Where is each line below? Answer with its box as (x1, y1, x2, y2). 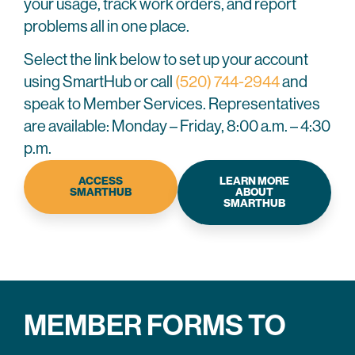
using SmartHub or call (24, 73, 175, 92)
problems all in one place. (24, 17, 189, 36)
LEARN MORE (219, 174, 289, 189)
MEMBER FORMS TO (24, 309, 286, 343)
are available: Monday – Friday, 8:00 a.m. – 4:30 (24, 117, 330, 136)
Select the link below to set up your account (24, 51, 308, 70)
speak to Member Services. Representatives (24, 95, 320, 114)
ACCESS (78, 174, 123, 189)
